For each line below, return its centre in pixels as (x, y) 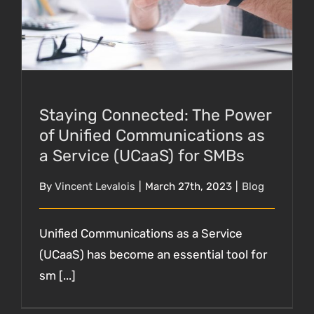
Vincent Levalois (95, 187)
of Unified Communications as (152, 135)
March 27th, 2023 (189, 187)
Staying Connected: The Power (155, 115)
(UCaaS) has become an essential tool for (153, 255)
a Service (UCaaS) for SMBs (142, 155)
